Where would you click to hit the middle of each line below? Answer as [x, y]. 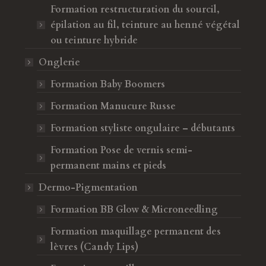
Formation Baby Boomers [107, 84]
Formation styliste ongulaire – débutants [142, 128]
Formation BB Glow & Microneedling [134, 210]
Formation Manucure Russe [113, 106]
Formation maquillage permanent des [135, 232]
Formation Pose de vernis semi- [121, 150]
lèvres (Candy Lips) [94, 247]
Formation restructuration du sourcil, [135, 9]
